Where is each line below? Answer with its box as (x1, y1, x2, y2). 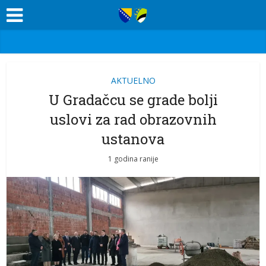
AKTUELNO (110, 75, 156, 86)
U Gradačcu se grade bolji (48, 90, 218, 109)
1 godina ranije (107, 154, 159, 164)
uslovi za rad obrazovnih (49, 110, 217, 129)
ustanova (102, 129, 164, 148)
